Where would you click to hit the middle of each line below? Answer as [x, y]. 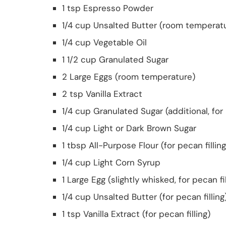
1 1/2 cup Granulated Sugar [115, 59]
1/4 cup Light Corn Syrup [111, 162]
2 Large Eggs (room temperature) [129, 76]
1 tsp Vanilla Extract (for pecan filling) [136, 214]
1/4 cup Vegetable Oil [104, 42]
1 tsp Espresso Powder [108, 8]
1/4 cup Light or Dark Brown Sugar [129, 128]
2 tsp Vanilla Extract [102, 94]
